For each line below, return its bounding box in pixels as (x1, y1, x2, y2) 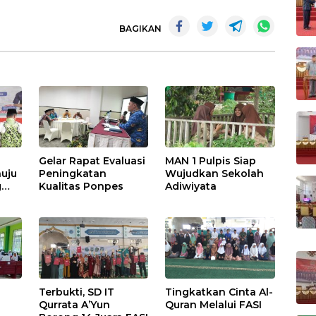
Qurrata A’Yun (39, 298, 111, 311)
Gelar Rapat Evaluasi (39, 154, 146, 167)
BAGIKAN (119, 23, 162, 34)
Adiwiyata (165, 179, 217, 193)
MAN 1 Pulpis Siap (165, 154, 257, 167)
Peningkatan (39, 166, 107, 180)
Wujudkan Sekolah (165, 166, 265, 180)
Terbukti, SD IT (39, 285, 115, 298)
